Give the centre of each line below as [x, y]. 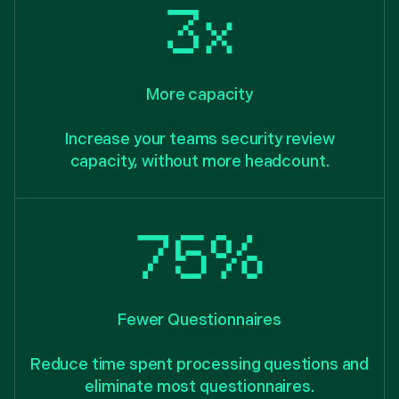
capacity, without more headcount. [199, 161]
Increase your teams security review [199, 139]
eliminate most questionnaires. [199, 387]
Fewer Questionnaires [199, 320]
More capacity [199, 94]
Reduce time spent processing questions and [199, 364]
